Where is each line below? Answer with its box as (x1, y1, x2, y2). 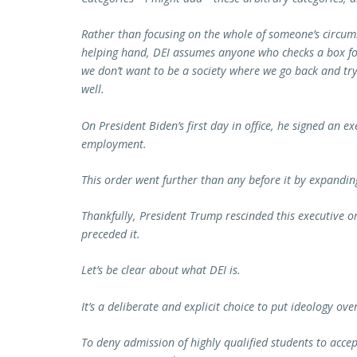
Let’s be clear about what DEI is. (81, 262, 241, 278)
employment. (81, 135, 150, 151)
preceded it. (81, 226, 140, 242)
